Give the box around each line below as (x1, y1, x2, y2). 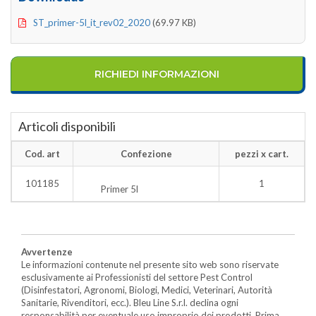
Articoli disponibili (18, 118, 116, 134)
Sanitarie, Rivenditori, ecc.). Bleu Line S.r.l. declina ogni (21, 296, 238, 308)
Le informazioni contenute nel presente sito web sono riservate (21, 258, 279, 270)
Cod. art (25, 147, 60, 159)
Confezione (120, 147, 172, 159)
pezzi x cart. (235, 147, 288, 159)
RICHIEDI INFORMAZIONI (95, 67, 219, 80)
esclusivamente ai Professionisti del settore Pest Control (21, 271, 253, 283)
